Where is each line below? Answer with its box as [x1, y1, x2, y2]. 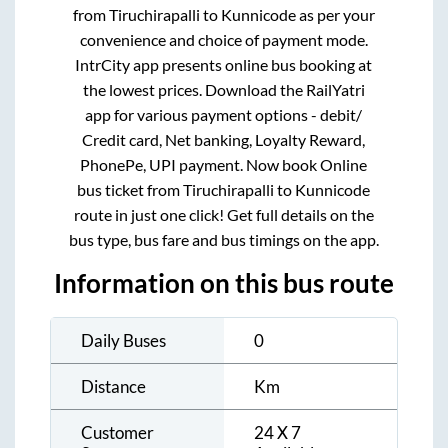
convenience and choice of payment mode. [79, 29, 368, 49]
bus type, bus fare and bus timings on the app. [68, 229, 379, 249]
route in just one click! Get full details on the [73, 204, 374, 224]
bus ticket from [77, 179, 184, 199]
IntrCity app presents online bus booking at [75, 54, 373, 74]
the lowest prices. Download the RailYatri [82, 79, 365, 99]
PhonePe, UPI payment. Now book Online [80, 154, 368, 174]
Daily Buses [81, 329, 166, 351]
